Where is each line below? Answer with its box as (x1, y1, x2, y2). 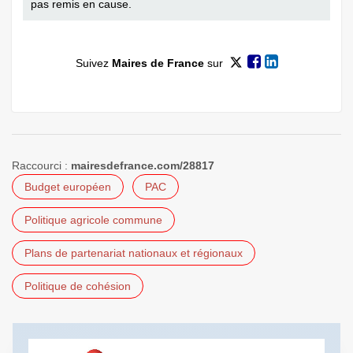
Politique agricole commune (24, 213, 162, 226)
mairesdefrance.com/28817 (71, 159, 214, 172)
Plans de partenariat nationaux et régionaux (24, 246, 243, 259)
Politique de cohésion (24, 279, 131, 292)
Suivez (75, 57, 112, 70)
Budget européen (24, 180, 111, 193)
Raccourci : (12, 159, 71, 172)
